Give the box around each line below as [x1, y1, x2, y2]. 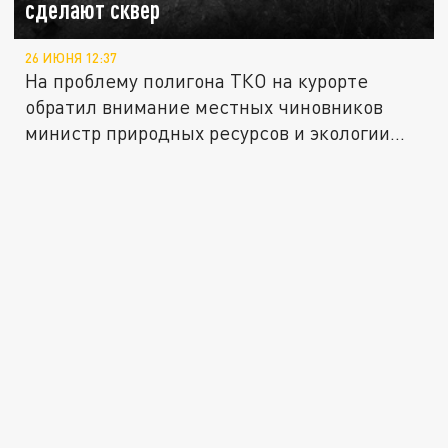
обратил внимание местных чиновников [25, 95, 384, 119]
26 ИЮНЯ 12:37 [25, 50, 118, 67]
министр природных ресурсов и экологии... [25, 121, 406, 145]
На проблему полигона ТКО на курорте [25, 69, 369, 93]
